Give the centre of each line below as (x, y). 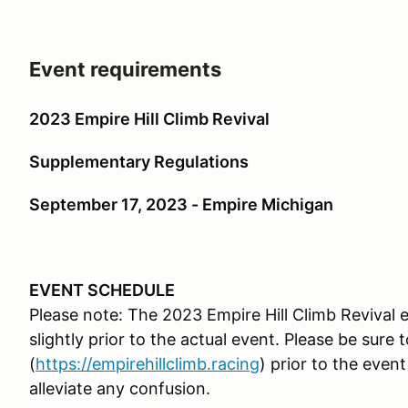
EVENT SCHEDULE (102, 291)
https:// (64, 364)
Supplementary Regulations (139, 162)
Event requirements (125, 70)
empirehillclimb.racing (176, 364)
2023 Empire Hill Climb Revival (149, 119)
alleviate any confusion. (120, 389)
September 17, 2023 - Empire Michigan (181, 205)
